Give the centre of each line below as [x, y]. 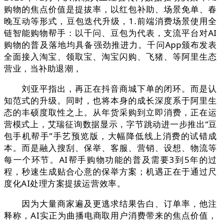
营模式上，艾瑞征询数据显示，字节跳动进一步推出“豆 [110, 124]
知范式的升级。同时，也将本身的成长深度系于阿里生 [110, 101]
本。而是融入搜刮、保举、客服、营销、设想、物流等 [110, 148]
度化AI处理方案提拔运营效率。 [65, 184]
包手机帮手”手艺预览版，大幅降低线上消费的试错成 [110, 136]
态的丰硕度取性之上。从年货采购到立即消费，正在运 [110, 112]
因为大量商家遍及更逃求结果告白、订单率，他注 [110, 204]
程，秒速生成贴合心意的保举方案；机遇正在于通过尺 [110, 172]
